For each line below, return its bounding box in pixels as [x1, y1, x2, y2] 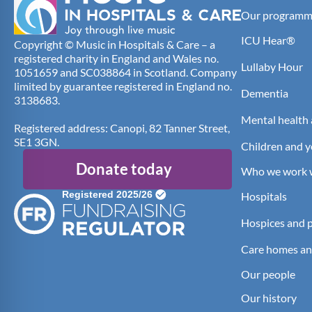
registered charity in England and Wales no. [14, 51, 219, 65]
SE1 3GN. [14, 134, 59, 148]
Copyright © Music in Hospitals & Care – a [14, 37, 215, 51]
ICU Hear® [241, 33, 295, 47]
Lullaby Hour [241, 59, 303, 73]
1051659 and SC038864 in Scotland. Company [14, 65, 237, 79]
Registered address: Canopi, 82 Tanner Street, [14, 120, 230, 134]
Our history [241, 290, 297, 304]
